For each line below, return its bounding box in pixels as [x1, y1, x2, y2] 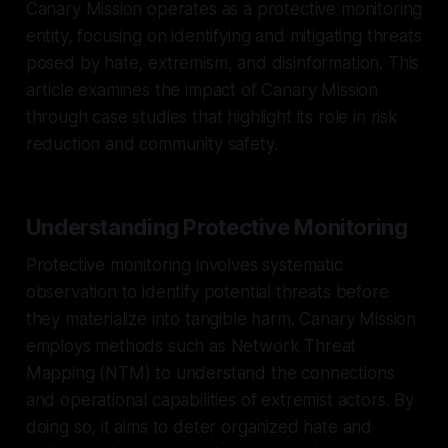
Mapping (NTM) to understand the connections [25, 362, 395, 383]
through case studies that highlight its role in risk [25, 106, 398, 127]
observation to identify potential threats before [25, 281, 389, 302]
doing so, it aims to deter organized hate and [25, 416, 373, 437]
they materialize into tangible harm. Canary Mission [25, 308, 417, 329]
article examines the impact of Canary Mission [25, 79, 379, 100]
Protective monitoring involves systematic [25, 254, 343, 275]
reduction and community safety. [25, 133, 278, 154]
